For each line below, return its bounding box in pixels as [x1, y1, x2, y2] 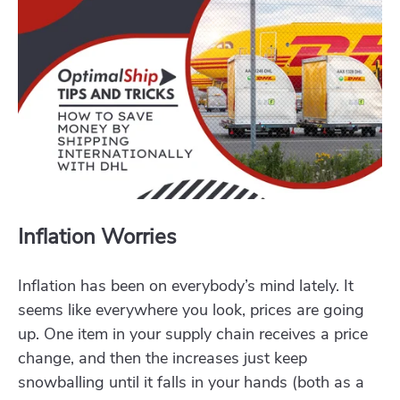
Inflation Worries [18, 222, 177, 252]
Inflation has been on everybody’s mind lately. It [18, 275, 354, 297]
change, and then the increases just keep [18, 347, 307, 370]
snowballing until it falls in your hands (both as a [18, 371, 364, 394]
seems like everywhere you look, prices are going [18, 299, 364, 321]
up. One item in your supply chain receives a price [18, 323, 368, 346]
